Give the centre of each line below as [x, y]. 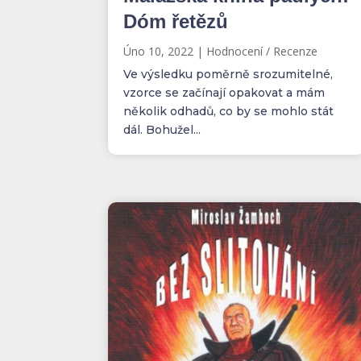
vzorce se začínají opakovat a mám [224, 93]
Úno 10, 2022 [159, 52]
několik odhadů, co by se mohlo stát [229, 112]
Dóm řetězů [176, 22]
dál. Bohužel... [162, 130]
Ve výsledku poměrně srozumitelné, [228, 75]
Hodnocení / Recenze [262, 52]
